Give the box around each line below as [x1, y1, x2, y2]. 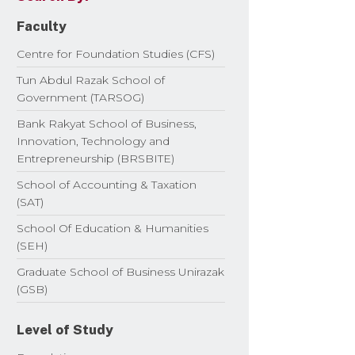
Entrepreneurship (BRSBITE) [17, 151, 175, 166]
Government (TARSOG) [17, 90, 145, 105]
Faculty [17, 17, 67, 34]
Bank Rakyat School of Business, [17, 116, 197, 131]
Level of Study [17, 321, 114, 338]
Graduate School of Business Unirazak [17, 264, 225, 279]
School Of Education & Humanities [17, 220, 209, 235]
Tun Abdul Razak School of [17, 72, 166, 87]
